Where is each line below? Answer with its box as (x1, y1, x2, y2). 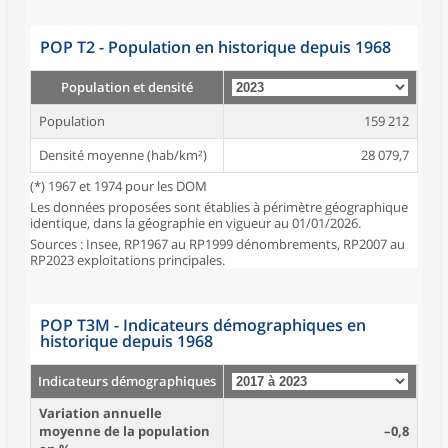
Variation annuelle (39, 404, 162, 422)
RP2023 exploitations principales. (30, 251, 225, 269)
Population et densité (61, 78, 193, 96)
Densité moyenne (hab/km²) (39, 146, 207, 164)
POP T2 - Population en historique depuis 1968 (40, 36, 391, 58)
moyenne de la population (39, 422, 210, 440)
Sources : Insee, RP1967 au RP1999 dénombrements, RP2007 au (30, 235, 405, 253)
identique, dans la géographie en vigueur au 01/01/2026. (30, 214, 361, 232)
